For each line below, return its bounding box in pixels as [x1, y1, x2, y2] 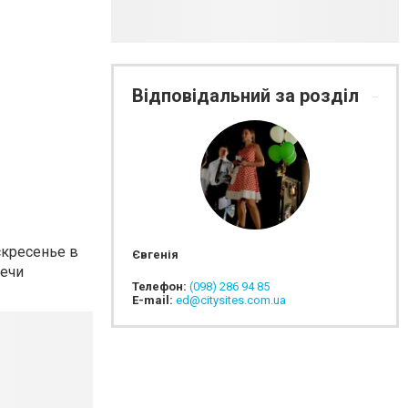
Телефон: [132, 280, 189, 293]
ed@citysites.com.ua [176, 293, 286, 307]
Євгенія [132, 248, 178, 261]
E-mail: [132, 293, 176, 307]
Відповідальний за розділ [132, 85, 363, 107]
